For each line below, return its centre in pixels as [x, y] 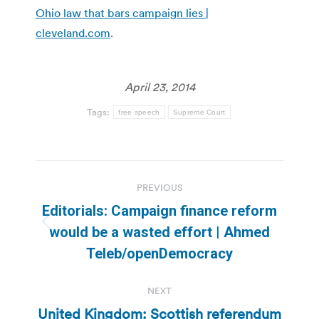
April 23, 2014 [159, 87]
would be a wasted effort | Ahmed [159, 232]
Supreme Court [199, 112]
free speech [139, 112]
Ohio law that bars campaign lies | [122, 12]
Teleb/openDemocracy [159, 253]
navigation [93, 206]
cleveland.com [73, 32]
